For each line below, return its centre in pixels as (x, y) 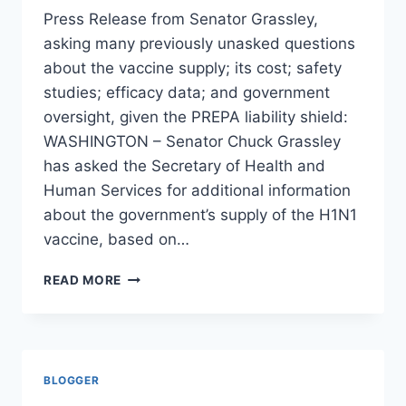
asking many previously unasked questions (199, 44)
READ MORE (83, 280)
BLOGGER (72, 381)
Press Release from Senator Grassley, (181, 19)
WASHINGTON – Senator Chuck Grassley (192, 142)
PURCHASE (157, 390)
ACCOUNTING (166, 333)
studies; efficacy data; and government (187, 93)
